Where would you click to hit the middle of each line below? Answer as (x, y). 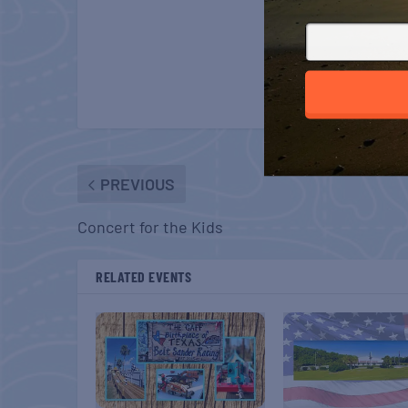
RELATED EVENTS (144, 277)
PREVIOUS (138, 184)
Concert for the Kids (151, 227)
